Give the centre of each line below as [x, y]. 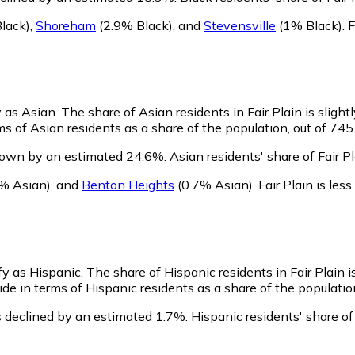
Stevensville [240, 25]
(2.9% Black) [134, 25]
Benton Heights [128, 185]
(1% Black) [309, 25]
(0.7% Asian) [214, 185]
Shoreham [66, 25]
